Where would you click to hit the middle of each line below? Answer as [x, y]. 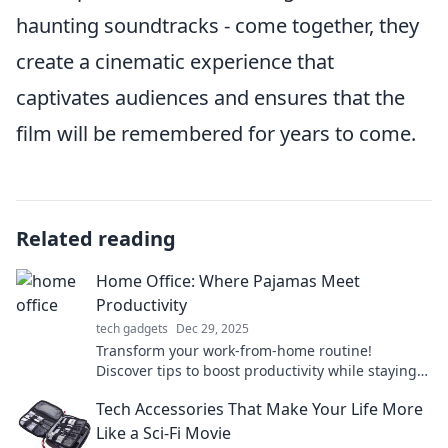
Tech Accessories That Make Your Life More [259, 409]
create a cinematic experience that [175, 61]
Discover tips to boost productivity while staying [256, 370]
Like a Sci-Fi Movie [163, 433]
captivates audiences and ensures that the [210, 97]
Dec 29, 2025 [212, 328]
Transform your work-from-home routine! [234, 350]
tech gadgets [132, 328]
